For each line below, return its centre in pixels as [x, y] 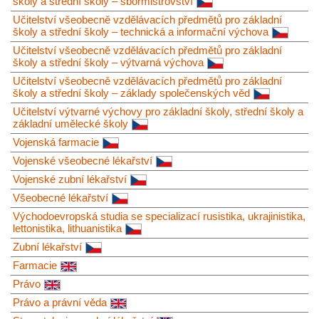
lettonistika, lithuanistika [67, 229]
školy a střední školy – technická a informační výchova [141, 32]
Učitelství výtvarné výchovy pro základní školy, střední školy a [158, 112]
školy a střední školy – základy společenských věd [131, 93]
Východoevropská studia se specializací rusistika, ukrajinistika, [159, 216]
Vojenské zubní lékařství [70, 179]
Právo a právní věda [60, 303]
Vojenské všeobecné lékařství [83, 161]
